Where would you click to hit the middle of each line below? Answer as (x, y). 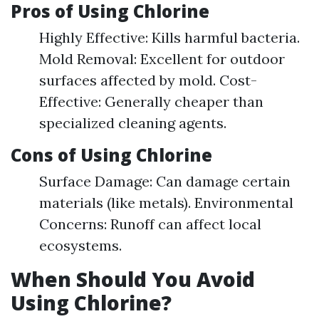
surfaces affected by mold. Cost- (148, 80)
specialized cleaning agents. (133, 123)
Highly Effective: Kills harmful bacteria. (169, 37)
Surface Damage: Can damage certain (165, 181)
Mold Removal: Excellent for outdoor (162, 59)
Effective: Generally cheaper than (151, 101)
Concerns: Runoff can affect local (150, 224)
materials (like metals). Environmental (166, 203)
